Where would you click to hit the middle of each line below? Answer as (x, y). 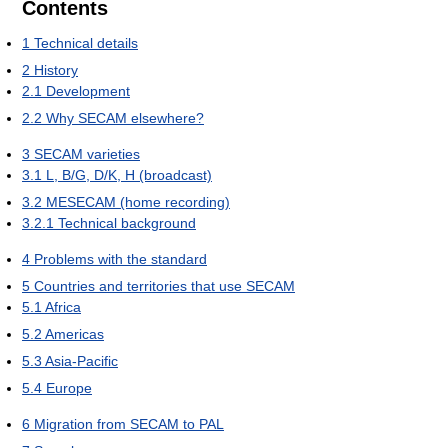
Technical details (86, 42)
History (56, 69)
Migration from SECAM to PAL (129, 423)
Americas (74, 333)
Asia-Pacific (81, 360)
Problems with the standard (120, 258)
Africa (63, 306)
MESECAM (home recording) (138, 201)
